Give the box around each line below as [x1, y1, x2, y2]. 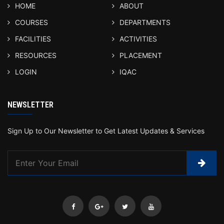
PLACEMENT [119, 51, 162, 60]
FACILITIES [15, 34, 51, 43]
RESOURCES [15, 51, 56, 60]
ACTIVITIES [119, 34, 157, 43]
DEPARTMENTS [119, 18, 170, 27]
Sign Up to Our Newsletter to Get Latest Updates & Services [7, 126, 204, 135]
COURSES [15, 18, 48, 27]
